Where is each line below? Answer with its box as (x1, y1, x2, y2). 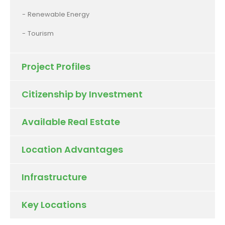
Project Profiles (22, 60, 90, 73)
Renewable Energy (28, 9, 89, 19)
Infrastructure (22, 170, 87, 183)
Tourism (28, 28, 54, 38)
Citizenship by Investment (22, 87, 143, 100)
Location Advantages (22, 143, 123, 156)
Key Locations (22, 198, 86, 211)
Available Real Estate (22, 115, 120, 128)
